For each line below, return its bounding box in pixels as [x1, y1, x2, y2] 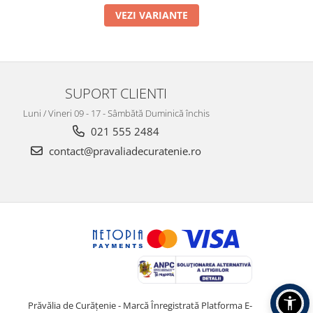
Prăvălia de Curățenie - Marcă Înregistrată [28, 298, 201, 312]
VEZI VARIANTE [115, 8, 188, 22]
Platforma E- [201, 298, 252, 312]
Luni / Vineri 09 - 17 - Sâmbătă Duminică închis [22, 106, 210, 119]
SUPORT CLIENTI [65, 82, 167, 103]
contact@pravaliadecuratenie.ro [46, 143, 201, 158]
